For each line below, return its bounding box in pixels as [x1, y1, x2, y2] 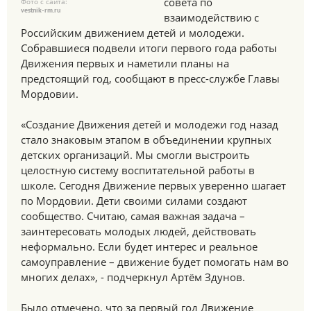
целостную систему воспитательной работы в [21, 163, 255, 177]
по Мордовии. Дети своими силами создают [21, 194, 247, 208]
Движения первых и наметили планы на [21, 56, 229, 70]
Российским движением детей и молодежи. [21, 26, 244, 40]
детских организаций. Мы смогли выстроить [21, 148, 250, 162]
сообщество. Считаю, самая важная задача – [21, 209, 245, 223]
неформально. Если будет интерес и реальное [21, 239, 258, 253]
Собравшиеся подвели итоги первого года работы [21, 41, 277, 55]
